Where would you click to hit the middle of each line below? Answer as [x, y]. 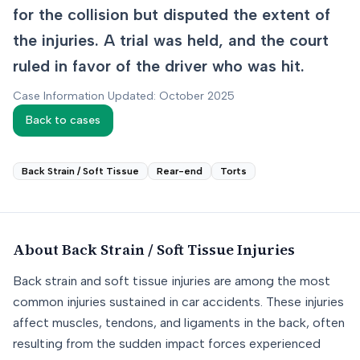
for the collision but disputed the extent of [172, 14]
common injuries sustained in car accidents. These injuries [178, 302]
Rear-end [180, 171]
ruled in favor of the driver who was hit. [159, 66]
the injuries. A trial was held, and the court [171, 40]
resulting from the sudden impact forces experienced [167, 344]
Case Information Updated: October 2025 [124, 96]
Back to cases [63, 120]
